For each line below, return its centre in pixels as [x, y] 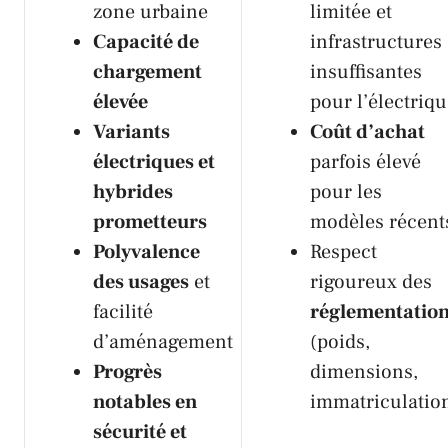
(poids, [340, 341]
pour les [346, 191]
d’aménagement [163, 341]
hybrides [133, 191]
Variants [131, 131]
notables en [145, 401]
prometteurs [150, 221]
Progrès [127, 371]
